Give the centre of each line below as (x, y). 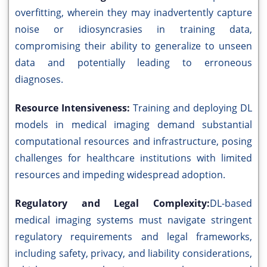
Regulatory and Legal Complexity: (112, 204)
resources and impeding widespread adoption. (120, 175)
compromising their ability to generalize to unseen (133, 46)
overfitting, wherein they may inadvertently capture (133, 13)
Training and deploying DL (193, 108)
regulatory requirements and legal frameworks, (133, 237)
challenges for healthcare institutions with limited (133, 158)
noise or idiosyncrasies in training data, (133, 30)
